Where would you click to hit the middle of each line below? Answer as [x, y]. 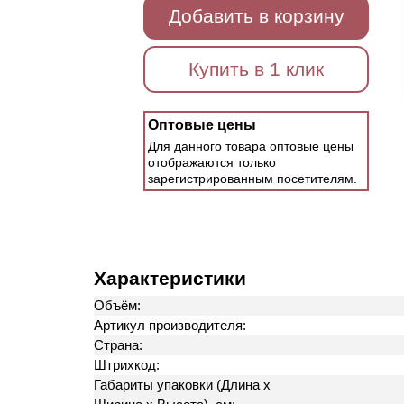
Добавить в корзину [256, 16]
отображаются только [212, 162]
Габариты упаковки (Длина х [182, 385]
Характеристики [170, 278]
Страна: [120, 345]
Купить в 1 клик [256, 69]
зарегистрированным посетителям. [252, 179]
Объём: [119, 305]
